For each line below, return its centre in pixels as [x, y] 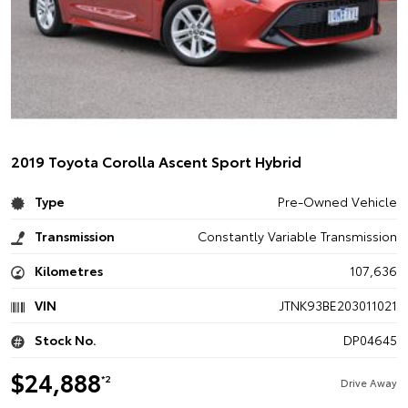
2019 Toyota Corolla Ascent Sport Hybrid [156, 161]
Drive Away [368, 382]
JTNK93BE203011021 [338, 305]
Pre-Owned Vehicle [337, 201]
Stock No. [64, 340]
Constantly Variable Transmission [297, 236]
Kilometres [67, 270]
